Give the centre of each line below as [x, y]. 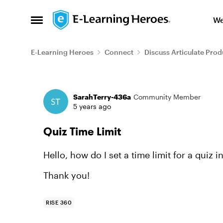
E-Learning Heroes [62, 52]
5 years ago [92, 106]
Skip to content [92, 17]
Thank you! [66, 175]
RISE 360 [59, 202]
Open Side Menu [65, 23]
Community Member [167, 97]
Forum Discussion [97, 86]
